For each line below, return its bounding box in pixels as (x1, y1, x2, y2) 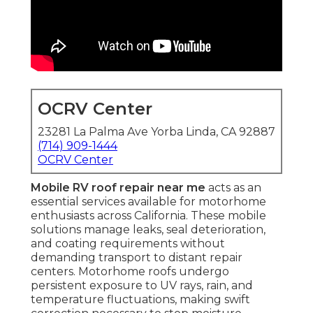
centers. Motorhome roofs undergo (31, 265, 229, 279)
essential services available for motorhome (31, 195, 266, 209)
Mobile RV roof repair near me (31, 181, 205, 195)
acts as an (205, 181, 261, 195)
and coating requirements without (31, 237, 225, 251)
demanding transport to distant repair (31, 251, 242, 265)
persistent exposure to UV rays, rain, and (31, 279, 253, 293)
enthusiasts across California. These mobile (31, 209, 266, 223)
